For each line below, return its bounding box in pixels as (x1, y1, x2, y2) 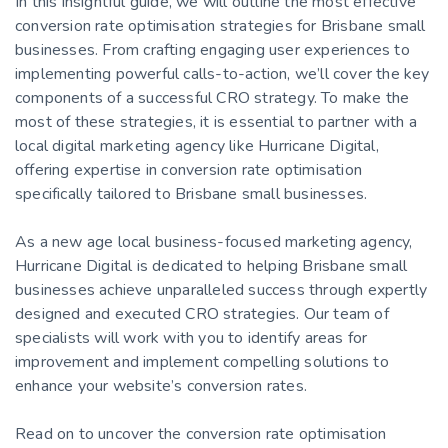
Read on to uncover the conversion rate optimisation (15, 422, 387, 445)
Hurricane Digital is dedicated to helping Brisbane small (15, 254, 408, 277)
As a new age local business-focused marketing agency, (15, 230, 413, 253)
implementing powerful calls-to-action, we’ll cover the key (15, 62, 430, 85)
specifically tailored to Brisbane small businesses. (15, 182, 368, 205)
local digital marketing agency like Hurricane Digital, (15, 134, 379, 157)
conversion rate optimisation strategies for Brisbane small (15, 14, 426, 37)
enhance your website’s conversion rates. (15, 374, 307, 397)
